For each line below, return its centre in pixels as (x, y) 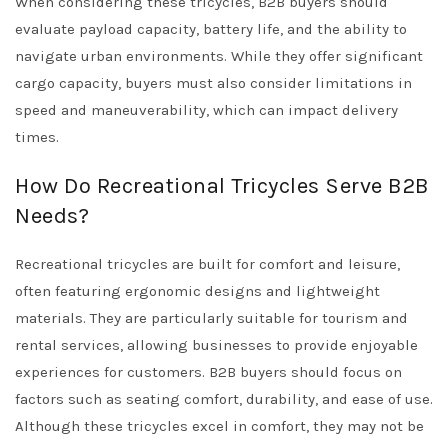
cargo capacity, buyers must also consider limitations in (213, 83)
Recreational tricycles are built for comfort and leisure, (207, 264)
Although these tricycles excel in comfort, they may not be (219, 426)
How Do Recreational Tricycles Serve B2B (222, 186)
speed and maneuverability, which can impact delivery (206, 110)
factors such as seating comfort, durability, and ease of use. (224, 399)
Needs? (52, 216)
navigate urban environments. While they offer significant (219, 56)
